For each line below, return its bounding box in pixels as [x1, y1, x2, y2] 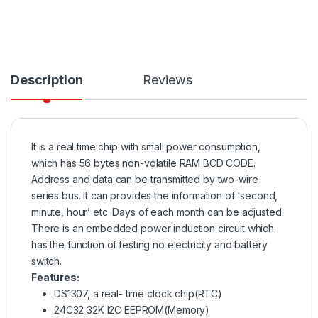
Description [11, 72, 83, 87]
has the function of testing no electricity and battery [31, 238, 268, 251]
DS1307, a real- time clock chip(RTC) [54, 287, 222, 300]
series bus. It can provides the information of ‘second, [31, 189, 278, 202]
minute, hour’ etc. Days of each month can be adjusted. [31, 205, 284, 218]
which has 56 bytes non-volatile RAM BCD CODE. [31, 156, 256, 169]
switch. [31, 254, 62, 267]
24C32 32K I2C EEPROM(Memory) [54, 303, 210, 316]
